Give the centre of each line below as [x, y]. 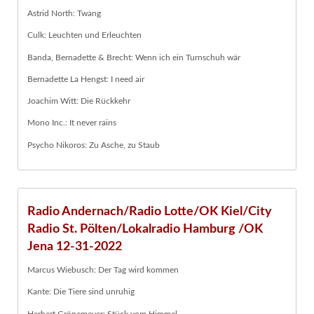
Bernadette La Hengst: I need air [86, 79]
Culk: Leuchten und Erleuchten [84, 35]
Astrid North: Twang [64, 14]
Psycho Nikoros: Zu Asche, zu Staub [94, 145]
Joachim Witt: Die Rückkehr [79, 101]
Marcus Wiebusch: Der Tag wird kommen [103, 270]
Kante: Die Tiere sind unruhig [81, 292]
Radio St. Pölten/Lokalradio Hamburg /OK [145, 228]
